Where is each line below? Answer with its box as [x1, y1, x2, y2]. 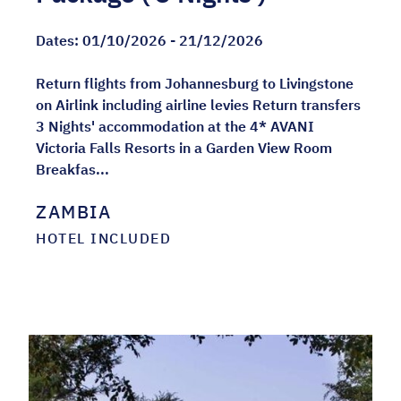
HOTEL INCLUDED [36, 229, 171, 248]
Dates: [36, 31, 82, 50]
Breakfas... [36, 160, 109, 179]
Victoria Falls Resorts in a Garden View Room [36, 139, 332, 158]
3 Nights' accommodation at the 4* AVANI [36, 117, 314, 136]
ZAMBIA [36, 200, 111, 225]
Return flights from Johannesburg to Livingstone [36, 74, 354, 93]
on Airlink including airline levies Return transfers [36, 96, 361, 115]
